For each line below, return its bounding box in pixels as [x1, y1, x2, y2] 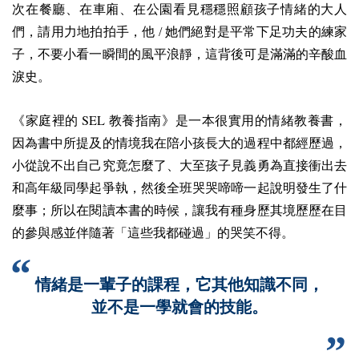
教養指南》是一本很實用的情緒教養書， [105, 113, 348, 127]
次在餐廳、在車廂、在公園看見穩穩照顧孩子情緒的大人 [12, 2, 347, 16]
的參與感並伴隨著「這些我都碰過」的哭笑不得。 [12, 225, 294, 240]
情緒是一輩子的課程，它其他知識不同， [35, 275, 324, 293]
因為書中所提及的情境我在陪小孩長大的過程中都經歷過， [12, 135, 347, 150]
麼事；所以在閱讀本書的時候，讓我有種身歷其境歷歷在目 [12, 203, 347, 217]
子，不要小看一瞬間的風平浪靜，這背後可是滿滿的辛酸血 [12, 46, 347, 61]
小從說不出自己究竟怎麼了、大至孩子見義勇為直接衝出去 [12, 158, 347, 172]
